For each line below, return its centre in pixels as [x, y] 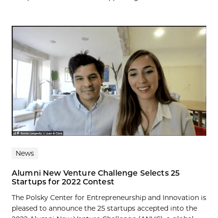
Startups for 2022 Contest [63, 182]
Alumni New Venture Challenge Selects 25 [96, 173]
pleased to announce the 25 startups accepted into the [104, 209]
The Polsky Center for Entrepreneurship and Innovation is [109, 198]
